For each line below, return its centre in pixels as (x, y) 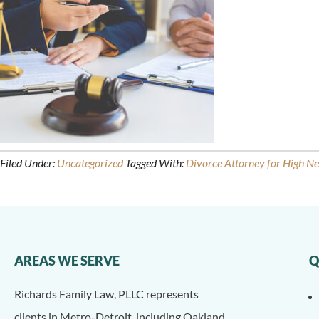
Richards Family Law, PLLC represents (106, 294)
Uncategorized (90, 163)
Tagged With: (156, 163)
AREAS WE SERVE (67, 261)
